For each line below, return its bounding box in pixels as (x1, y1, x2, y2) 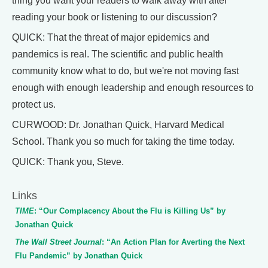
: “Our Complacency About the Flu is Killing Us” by (34, 206, 226, 216)
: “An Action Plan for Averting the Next (102, 237, 245, 247)
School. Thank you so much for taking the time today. (12, 136, 234, 147)
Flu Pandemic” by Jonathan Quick (15, 251, 142, 261)
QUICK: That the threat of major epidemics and (12, 32, 209, 43)
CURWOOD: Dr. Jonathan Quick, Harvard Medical (12, 120, 224, 130)
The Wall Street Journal (15, 237, 102, 247)
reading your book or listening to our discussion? (12, 12, 217, 23)
